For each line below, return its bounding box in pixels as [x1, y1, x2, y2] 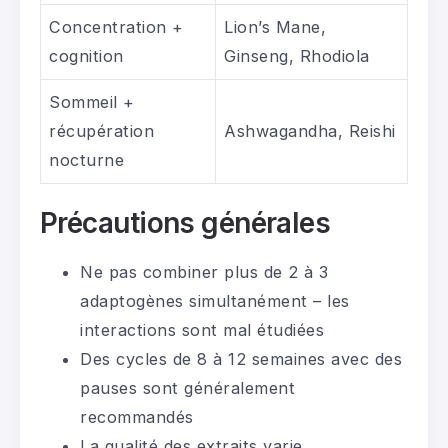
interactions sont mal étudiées [80, 319, 324, 340]
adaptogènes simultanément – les [80, 290, 350, 311]
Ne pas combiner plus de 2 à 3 [80, 261, 329, 282]
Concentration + [49, 16, 184, 37]
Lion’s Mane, [224, 16, 327, 37]
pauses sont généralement [80, 377, 295, 398]
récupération [49, 120, 155, 141]
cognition [49, 45, 124, 66]
